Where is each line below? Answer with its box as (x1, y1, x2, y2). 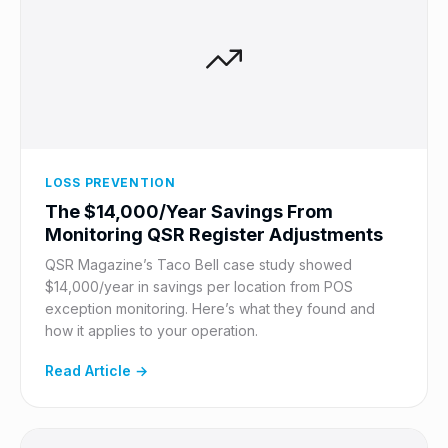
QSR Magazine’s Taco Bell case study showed (45, 256, 352, 273)
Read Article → (45, 362, 148, 379)
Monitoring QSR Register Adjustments (45, 224, 383, 245)
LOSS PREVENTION (45, 175, 176, 190)
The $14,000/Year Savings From (45, 201, 333, 222)
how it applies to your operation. (45, 322, 258, 339)
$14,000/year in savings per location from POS (45, 278, 353, 295)
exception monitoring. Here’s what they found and (45, 300, 375, 317)
